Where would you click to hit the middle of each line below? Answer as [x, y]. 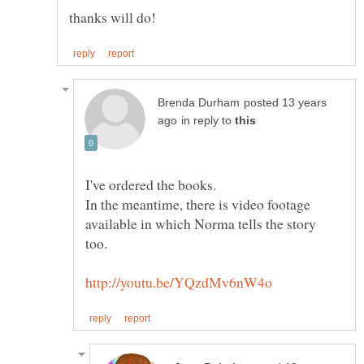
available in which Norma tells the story [201, 224]
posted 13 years [285, 103]
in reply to [208, 121]
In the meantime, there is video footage [198, 204]
